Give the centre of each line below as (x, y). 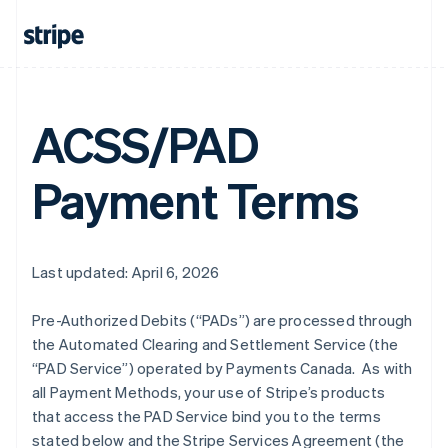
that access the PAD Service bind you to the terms (206, 416)
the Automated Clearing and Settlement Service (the (215, 344)
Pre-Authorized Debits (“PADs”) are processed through (222, 320)
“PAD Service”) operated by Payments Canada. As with (222, 368)
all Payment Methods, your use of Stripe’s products (209, 392)
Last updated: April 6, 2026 (126, 272)
